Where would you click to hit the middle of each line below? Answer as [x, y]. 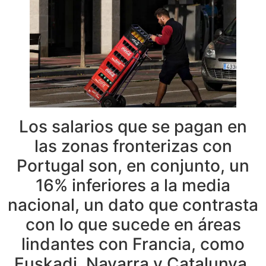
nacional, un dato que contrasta [133, 205]
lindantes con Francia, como [133, 244]
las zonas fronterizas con [133, 146]
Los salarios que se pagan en [133, 126]
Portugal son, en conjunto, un [133, 165]
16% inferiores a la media [133, 185]
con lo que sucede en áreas [133, 224]
